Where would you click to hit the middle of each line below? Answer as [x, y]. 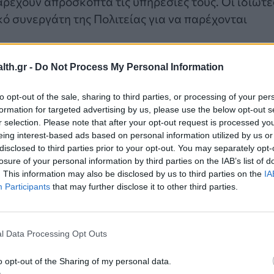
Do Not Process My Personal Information [129, 67]
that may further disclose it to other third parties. [144, 186]
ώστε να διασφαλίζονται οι [145, 264]
